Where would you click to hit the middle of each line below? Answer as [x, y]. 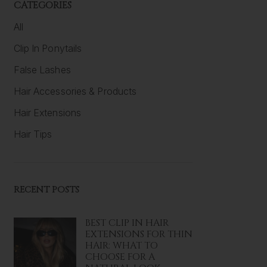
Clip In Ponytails [48, 48]
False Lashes [42, 69]
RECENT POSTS [46, 190]
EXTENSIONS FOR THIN [139, 234]
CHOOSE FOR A [120, 257]
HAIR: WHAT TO [121, 245]
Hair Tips [33, 134]
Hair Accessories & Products [75, 91]
